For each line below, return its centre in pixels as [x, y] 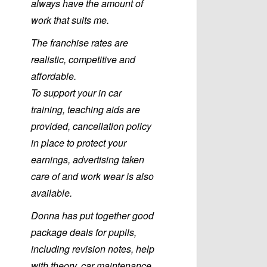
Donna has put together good [92, 216]
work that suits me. [71, 20]
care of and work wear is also [92, 176]
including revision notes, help [93, 249]
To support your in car [76, 93]
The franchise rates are [80, 43]
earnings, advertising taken [88, 160]
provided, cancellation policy [91, 126]
